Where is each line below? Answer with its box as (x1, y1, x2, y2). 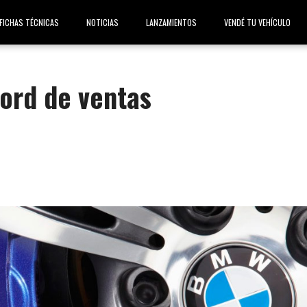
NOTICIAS (86, 16, 119, 28)
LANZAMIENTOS (146, 16, 197, 28)
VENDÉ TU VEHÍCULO (224, 16, 291, 28)
